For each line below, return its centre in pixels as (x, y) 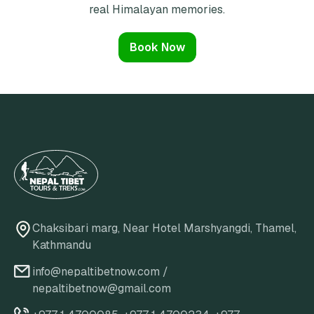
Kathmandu (62, 245)
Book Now (157, 47)
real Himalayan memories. (157, 9)
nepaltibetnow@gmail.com (102, 289)
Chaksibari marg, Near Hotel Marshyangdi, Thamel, (164, 228)
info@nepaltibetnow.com (96, 272)
